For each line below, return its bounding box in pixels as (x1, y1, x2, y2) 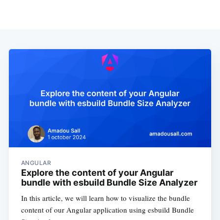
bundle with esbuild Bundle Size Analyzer (21, 177, 197, 188)
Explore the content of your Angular (21, 167, 173, 178)
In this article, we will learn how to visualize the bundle (21, 192, 190, 203)
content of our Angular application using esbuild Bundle (21, 204, 194, 215)
